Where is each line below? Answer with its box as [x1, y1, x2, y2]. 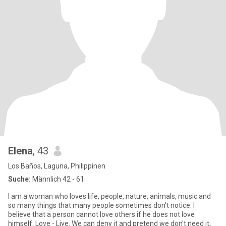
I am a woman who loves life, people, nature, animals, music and [8, 192, 211, 200]
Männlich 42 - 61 [31, 175, 84, 183]
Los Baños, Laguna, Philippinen [8, 162, 105, 170]
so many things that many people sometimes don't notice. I [8, 201, 195, 209]
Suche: [8, 175, 31, 183]
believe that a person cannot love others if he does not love [8, 210, 195, 218]
